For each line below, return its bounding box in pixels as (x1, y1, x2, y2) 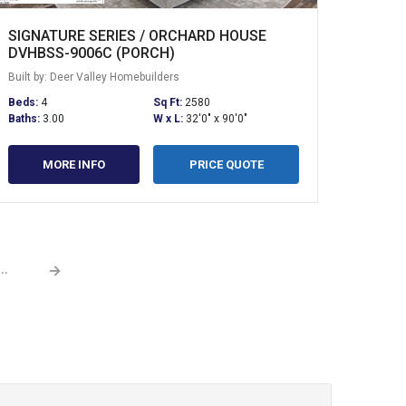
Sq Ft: (153, 95, 186, 109)
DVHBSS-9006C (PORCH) (7, 43, 175, 62)
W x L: (153, 111, 187, 125)
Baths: (7, 111, 43, 125)
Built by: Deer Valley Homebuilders (7, 70, 179, 83)
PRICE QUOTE (188, 157, 264, 171)
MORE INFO (42, 157, 105, 171)
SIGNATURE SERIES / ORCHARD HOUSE (7, 26, 266, 44)
